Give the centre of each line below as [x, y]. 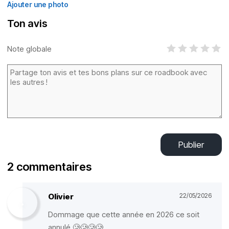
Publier [191, 145]
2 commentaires [49, 167]
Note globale [29, 49]
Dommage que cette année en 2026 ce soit [124, 214]
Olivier [61, 197]
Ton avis [27, 24]
